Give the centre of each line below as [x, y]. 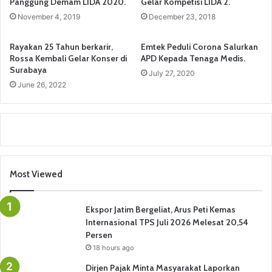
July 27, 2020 [172, 73]
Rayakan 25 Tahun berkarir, [61, 47]
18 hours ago [114, 248]
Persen [100, 235]
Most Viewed [36, 174]
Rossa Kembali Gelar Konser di [68, 58]
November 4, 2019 [49, 17]
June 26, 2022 [42, 85]
